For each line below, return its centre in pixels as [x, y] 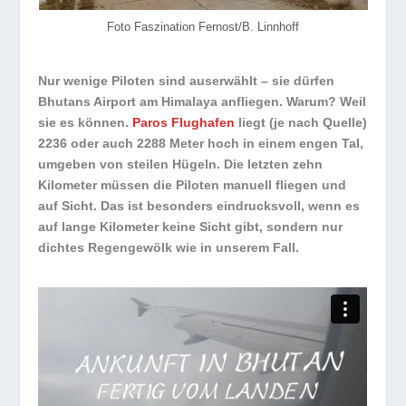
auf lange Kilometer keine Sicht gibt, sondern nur [191, 227]
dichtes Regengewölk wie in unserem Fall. [169, 248]
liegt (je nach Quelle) [301, 123]
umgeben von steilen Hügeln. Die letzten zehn [181, 164]
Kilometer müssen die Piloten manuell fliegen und [193, 185]
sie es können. [86, 123]
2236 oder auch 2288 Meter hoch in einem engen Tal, [201, 144]
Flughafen [203, 123]
